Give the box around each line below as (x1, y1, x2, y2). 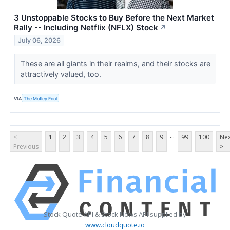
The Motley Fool (24, 95, 57, 101)
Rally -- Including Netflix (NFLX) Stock (14, 23, 158, 33)
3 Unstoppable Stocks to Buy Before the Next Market (14, 13, 214, 23)
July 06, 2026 (18, 36, 61, 45)
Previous (13, 142, 39, 151)
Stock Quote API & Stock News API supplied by (44, 209, 186, 219)
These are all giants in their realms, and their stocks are (20, 59, 210, 68)
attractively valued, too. (20, 70, 103, 79)
